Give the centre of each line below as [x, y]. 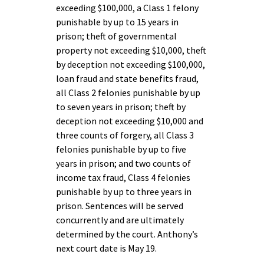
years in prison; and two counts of [123, 163]
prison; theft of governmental [116, 36]
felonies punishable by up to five [121, 149]
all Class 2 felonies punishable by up [128, 93]
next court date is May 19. [107, 248]
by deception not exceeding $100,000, [131, 64]
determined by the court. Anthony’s [127, 234]
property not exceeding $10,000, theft [131, 50]
